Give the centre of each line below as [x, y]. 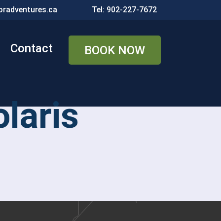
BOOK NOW [115, 50]
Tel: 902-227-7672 [124, 10]
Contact [32, 48]
